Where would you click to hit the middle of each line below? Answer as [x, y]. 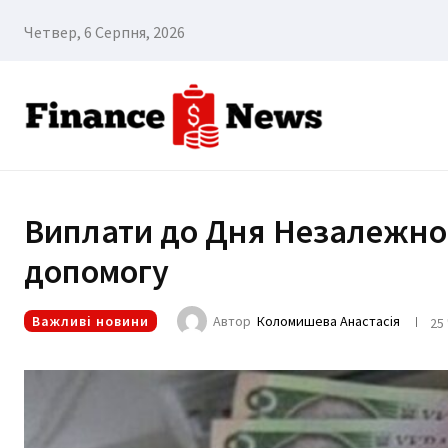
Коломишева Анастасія [328, 321]
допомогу [96, 271]
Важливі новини [90, 320]
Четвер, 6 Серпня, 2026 [104, 32]
